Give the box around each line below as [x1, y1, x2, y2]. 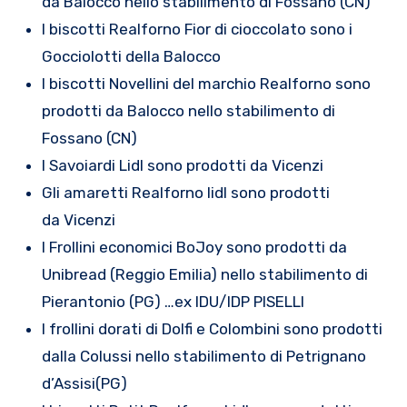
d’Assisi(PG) [41, 373, 127, 392]
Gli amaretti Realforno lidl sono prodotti [41, 183, 330, 202]
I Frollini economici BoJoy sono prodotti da [41, 237, 347, 256]
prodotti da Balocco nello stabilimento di [41, 101, 335, 120]
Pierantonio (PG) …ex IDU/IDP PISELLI [41, 292, 304, 311]
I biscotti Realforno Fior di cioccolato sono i [41, 19, 352, 38]
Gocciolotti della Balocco [41, 46, 221, 65]
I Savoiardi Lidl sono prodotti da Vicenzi [41, 155, 323, 174]
